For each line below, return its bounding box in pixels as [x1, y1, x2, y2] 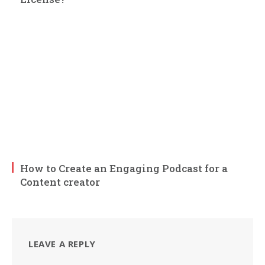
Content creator [20, 174, 100, 189]
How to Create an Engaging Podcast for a [20, 161, 228, 175]
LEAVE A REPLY [28, 237, 96, 250]
